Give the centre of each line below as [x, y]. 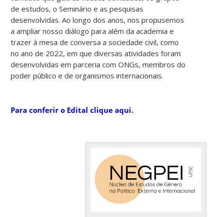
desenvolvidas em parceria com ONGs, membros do [98, 64]
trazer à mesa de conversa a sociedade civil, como [95, 42]
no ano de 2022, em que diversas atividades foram [96, 53]
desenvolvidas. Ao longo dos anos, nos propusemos [98, 20]
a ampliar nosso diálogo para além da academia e [93, 31]
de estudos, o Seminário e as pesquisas [77, 8]
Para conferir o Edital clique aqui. [72, 110]
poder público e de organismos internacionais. [87, 75]
